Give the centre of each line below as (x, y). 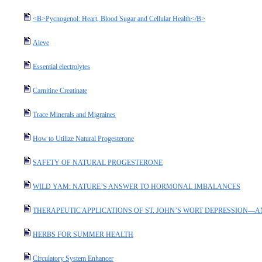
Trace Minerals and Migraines (74, 115)
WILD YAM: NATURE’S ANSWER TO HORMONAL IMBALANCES (137, 187)
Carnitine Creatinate (60, 91)
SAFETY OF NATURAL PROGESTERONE (98, 163)
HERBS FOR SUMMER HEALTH (83, 235)
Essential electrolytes (61, 67)
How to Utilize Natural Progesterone (83, 139)
